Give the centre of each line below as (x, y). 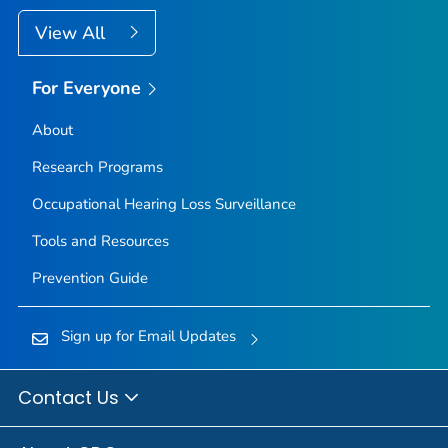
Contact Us (71, 397)
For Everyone (86, 87)
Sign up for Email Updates (148, 336)
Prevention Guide (89, 278)
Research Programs (97, 167)
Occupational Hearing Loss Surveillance (163, 204)
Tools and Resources (100, 241)
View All (72, 32)
